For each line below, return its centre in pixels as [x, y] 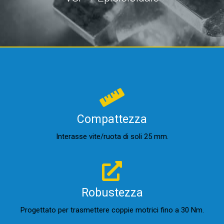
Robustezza [112, 193]
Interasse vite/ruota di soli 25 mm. [112, 136]
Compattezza [112, 119]
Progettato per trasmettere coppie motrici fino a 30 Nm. [112, 210]
